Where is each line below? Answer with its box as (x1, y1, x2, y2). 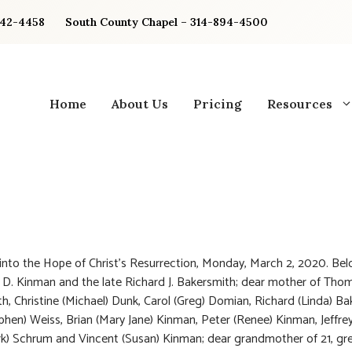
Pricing (193, 95, 242, 112)
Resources (267, 95, 332, 112)
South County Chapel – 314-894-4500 (65, 15, 268, 29)
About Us (112, 95, 168, 112)
